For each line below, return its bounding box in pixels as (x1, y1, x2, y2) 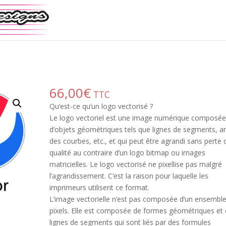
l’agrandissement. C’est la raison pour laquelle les (49, 171, 209, 181)
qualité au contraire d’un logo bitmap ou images (49, 147, 206, 157)
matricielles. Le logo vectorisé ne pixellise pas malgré (49, 159, 222, 169)
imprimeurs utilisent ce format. (49, 182, 150, 192)
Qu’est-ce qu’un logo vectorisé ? (49, 101, 153, 111)
